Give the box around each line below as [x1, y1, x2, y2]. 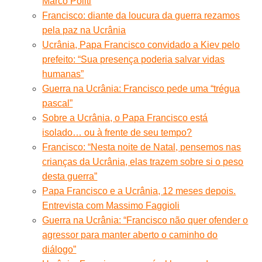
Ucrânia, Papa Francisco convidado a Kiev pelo [42, 39, 240, 50]
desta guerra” [42, 171, 98, 181]
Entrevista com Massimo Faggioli [42, 200, 180, 211]
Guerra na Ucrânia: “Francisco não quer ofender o [42, 215, 249, 225]
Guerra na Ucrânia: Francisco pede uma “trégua [42, 83, 240, 94]
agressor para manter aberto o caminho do [42, 229, 218, 240]
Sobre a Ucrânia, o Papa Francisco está [42, 112, 208, 123]
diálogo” [42, 244, 77, 254]
